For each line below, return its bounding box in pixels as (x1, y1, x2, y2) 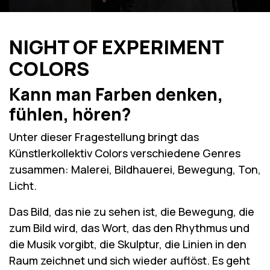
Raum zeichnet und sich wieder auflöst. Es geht (9, 253, 250, 268)
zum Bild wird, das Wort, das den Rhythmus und (9, 221, 250, 236)
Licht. (9, 178, 37, 193)
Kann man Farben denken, (9, 83, 223, 106)
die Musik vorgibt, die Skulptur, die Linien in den (9, 237, 246, 252)
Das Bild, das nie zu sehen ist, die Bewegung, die (9, 204, 254, 219)
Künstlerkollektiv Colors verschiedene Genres (9, 146, 240, 161)
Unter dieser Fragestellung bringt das (9, 130, 199, 145)
